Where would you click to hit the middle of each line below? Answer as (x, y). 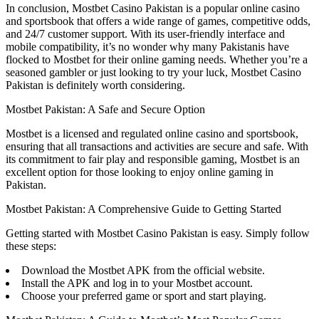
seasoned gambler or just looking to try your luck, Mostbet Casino (153, 73)
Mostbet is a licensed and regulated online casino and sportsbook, (152, 134)
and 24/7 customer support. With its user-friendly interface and (145, 34)
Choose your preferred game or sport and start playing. (144, 296)
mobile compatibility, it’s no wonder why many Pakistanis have (147, 47)
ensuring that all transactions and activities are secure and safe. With (157, 147)
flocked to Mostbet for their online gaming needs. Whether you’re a (157, 60)
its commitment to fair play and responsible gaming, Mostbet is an (153, 159)
